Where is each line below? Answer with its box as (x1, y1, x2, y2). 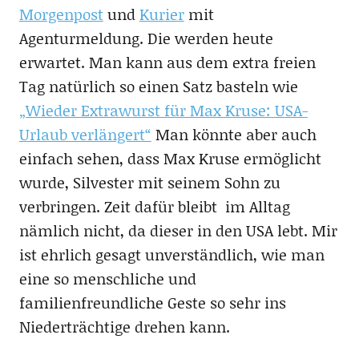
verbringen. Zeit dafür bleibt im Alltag (18, 195, 290, 217)
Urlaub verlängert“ (18, 123, 151, 145)
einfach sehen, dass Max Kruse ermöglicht (18, 147, 321, 169)
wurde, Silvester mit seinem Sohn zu (18, 171, 280, 193)
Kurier (139, 2, 184, 25)
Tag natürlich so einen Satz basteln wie (18, 75, 298, 97)
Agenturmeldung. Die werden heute (18, 26, 273, 49)
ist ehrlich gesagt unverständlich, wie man (18, 243, 325, 265)
